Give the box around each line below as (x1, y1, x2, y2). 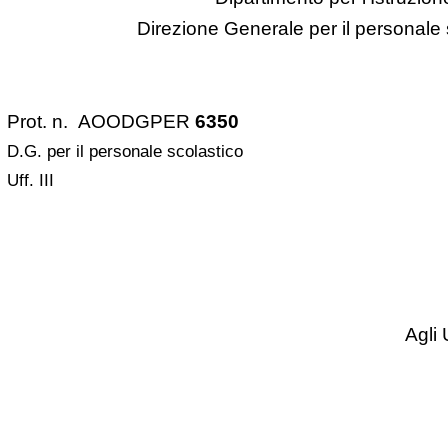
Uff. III (6, 170, 54, 190)
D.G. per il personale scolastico (6, 141, 243, 161)
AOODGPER (77, 110, 195, 132)
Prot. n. (6, 110, 68, 132)
